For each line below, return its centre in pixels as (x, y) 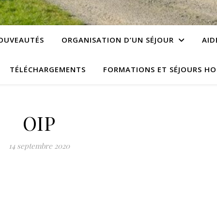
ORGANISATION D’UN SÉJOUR (117, 40)
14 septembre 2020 (39, 146)
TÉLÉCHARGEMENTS (48, 69)
